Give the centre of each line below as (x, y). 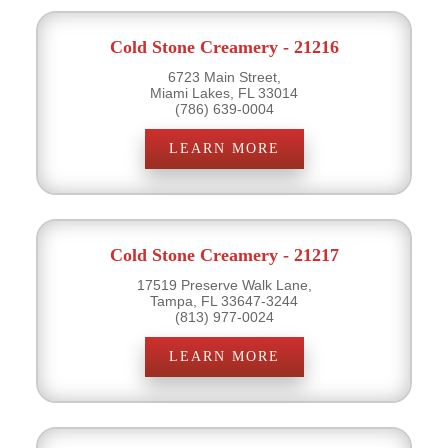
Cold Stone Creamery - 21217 (224, 254)
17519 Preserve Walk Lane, (224, 284)
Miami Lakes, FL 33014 (224, 92)
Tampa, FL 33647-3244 (224, 300)
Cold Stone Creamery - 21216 (224, 46)
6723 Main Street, (224, 76)
